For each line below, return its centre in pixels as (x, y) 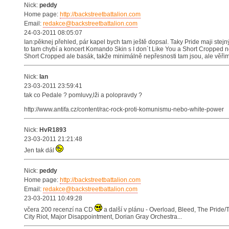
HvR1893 (53, 130)
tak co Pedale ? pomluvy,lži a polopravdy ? (83, 95)
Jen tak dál (40, 150)
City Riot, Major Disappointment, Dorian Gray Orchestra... (103, 217)
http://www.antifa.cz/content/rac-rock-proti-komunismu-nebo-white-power (124, 109)
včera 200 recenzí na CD (59, 210)
